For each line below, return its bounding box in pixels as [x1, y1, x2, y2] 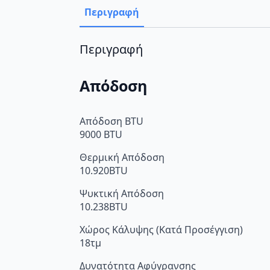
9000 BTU [80, 128, 122, 142]
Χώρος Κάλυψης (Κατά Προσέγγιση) [80, 223, 243, 237]
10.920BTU [80, 164, 128, 178]
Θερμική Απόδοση [80, 151, 165, 165]
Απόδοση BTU [80, 115, 143, 128]
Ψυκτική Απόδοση [80, 187, 164, 201]
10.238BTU [80, 200, 128, 214]
